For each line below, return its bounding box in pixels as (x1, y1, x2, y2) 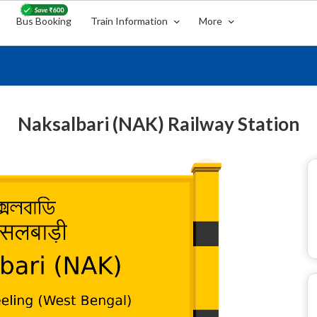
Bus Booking (16, 15, 72, 27)
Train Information (91, 15, 171, 27)
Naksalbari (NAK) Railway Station (18, 113, 299, 135)
